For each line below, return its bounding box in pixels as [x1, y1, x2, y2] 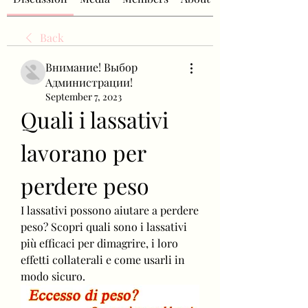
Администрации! [45, 75, 133, 89]
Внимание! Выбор [45, 60, 137, 74]
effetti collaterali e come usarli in [21, 252, 185, 267]
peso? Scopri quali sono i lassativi [21, 219, 187, 234]
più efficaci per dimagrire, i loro [21, 236, 178, 250]
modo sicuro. [21, 269, 85, 283]
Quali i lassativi [21, 104, 168, 134]
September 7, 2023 [45, 90, 122, 103]
